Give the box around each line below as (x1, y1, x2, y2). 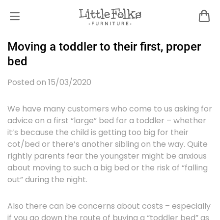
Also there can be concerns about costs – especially (7, 200, 211, 212)
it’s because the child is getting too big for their (7, 127, 189, 138)
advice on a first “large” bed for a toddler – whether (7, 115, 206, 126)
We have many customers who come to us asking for (7, 103, 212, 114)
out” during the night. (7, 174, 89, 185)
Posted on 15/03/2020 (7, 77, 91, 88)
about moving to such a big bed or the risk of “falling (7, 162, 208, 173)
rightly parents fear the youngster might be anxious (7, 150, 207, 162)
